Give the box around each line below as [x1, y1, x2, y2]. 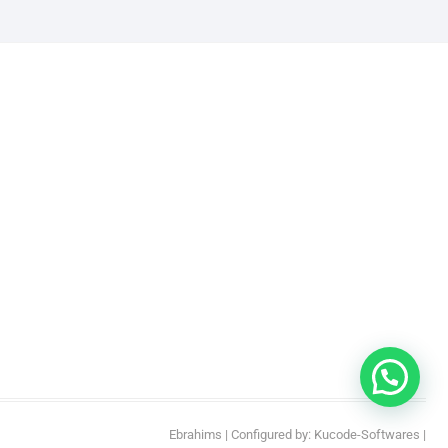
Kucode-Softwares [314, 427, 420, 443]
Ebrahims [169, 427, 222, 443]
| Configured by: [222, 427, 314, 443]
